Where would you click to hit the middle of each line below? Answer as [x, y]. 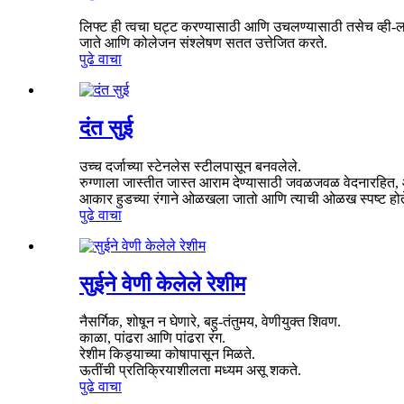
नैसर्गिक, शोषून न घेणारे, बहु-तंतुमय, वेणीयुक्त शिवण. [210, 322]
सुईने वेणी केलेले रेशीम [162, 284]
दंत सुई [106, 128]
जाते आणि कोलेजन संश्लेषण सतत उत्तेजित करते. [203, 42]
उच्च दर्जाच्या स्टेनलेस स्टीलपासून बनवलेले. [190, 166]
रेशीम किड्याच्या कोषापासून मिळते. [167, 354]
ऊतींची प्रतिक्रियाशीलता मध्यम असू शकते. [190, 371]
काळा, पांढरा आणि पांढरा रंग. [152, 338]
